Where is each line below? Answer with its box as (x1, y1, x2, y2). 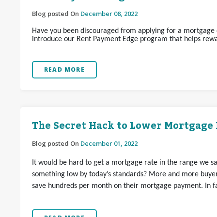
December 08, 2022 (80, 9, 138, 18)
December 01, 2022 (80, 139, 138, 148)
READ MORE (44, 65, 85, 74)
